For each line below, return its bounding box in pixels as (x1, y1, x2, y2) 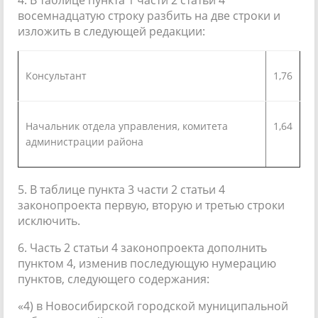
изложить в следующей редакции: (18, 23, 205, 39)
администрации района (26, 134, 143, 148)
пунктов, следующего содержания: (18, 270, 209, 287)
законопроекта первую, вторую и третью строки (18, 197, 285, 213)
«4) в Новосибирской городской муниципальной (18, 297, 288, 314)
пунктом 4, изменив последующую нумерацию (18, 255, 276, 271)
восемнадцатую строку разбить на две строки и (18, 7, 280, 23)
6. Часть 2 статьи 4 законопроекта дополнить (18, 239, 267, 256)
